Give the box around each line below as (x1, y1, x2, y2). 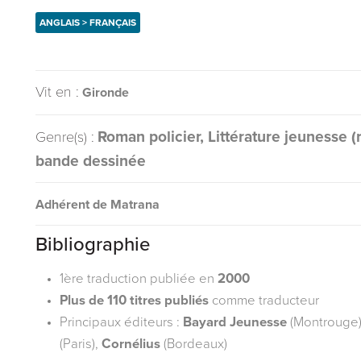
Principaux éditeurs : (60, 313, 183, 330)
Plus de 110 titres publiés (60, 292, 209, 309)
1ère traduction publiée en (60, 270, 218, 287)
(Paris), (60, 335, 102, 352)
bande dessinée (35, 151, 146, 170)
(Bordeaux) (160, 335, 227, 352)
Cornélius (102, 335, 160, 352)
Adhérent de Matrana (35, 197, 160, 213)
